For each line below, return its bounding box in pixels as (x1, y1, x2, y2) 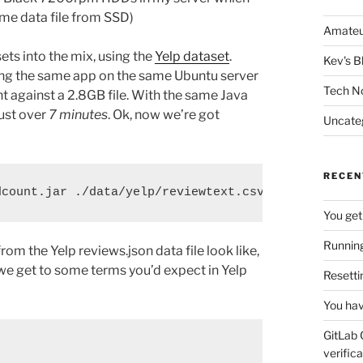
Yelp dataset (155, 49, 229, 65)
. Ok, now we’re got (108, 107, 220, 123)
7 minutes (49, 107, 108, 123)
